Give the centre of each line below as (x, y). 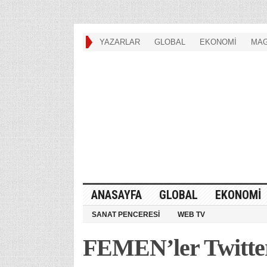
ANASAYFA (116, 195)
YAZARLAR (119, 42)
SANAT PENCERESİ (125, 214)
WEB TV (191, 214)
